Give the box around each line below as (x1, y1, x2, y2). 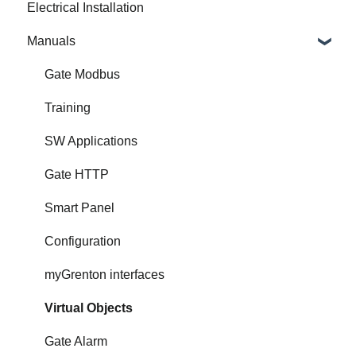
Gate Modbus (44, 67, 120, 81)
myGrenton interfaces (44, 267, 164, 281)
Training (44, 100, 91, 114)
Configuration (44, 234, 121, 248)
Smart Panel (44, 200, 114, 215)
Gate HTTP (44, 167, 109, 181)
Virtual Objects (44, 300, 133, 315)
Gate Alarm (44, 334, 107, 348)
